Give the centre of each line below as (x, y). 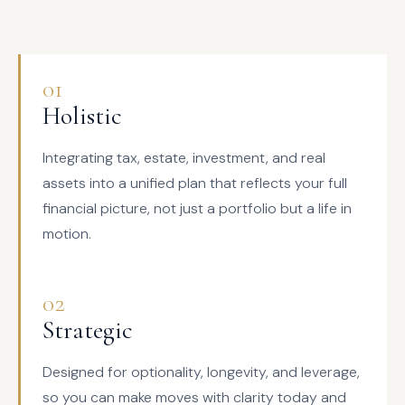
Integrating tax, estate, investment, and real (184, 158)
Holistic (82, 116)
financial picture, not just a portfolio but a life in (197, 208)
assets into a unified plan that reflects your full (195, 183)
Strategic (88, 330)
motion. (67, 234)
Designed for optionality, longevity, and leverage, (201, 372)
